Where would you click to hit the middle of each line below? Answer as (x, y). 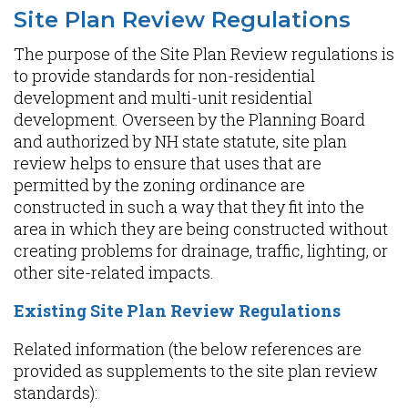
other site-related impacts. (114, 272)
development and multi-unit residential (163, 97)
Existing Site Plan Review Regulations (177, 311)
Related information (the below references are (188, 349)
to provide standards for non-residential (164, 76)
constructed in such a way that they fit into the (189, 207)
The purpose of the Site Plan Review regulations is (204, 54)
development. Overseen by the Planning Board (189, 119)
